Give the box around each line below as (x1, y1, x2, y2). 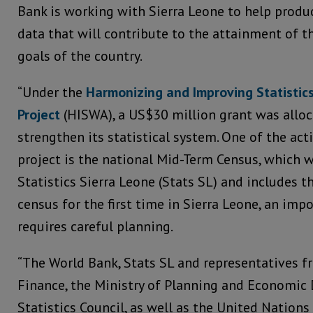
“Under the (17, 83, 86, 102)
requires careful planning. (17, 217, 173, 236)
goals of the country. (17, 47, 143, 66)
